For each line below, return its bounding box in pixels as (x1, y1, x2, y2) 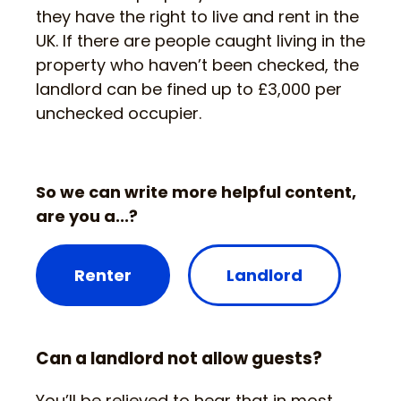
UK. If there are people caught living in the (36, 30, 365, 53)
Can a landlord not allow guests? (36, 346, 322, 371)
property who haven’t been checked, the (36, 54, 359, 77)
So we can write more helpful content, (36, 181, 356, 204)
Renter (74, 264, 132, 287)
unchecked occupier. (36, 102, 201, 125)
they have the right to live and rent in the (36, 5, 359, 29)
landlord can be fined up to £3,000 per (36, 78, 342, 101)
